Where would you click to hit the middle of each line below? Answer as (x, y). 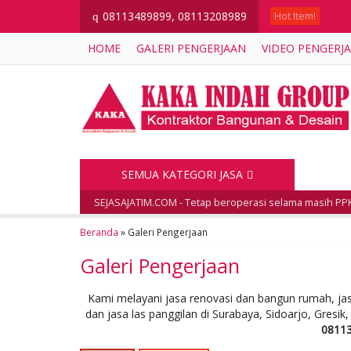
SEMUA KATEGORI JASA (182, 174)
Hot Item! (295, 16)
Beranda (99, 232)
